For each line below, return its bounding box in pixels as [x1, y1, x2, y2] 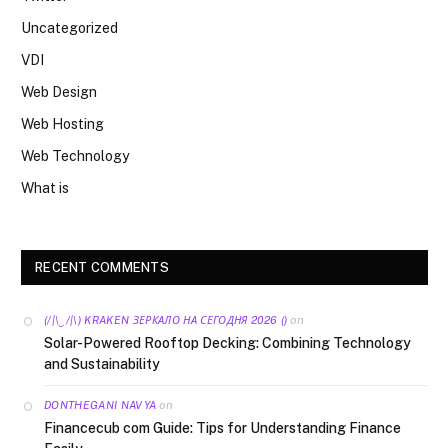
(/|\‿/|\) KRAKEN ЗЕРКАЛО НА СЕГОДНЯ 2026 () [44, 314, 288, 326]
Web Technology [21, 148, 129, 164]
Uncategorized [21, 20, 118, 36]
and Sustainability [44, 356, 160, 372]
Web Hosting [21, 116, 104, 132]
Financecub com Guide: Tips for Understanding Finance [44, 420, 401, 436]
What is [21, 180, 69, 196]
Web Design [21, 84, 97, 100]
